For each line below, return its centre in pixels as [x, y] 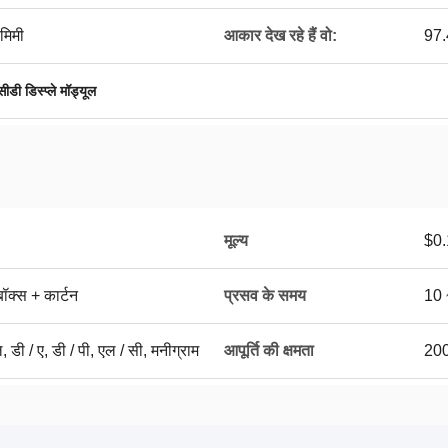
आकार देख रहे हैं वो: [280, 35]
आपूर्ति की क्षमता [269, 350]
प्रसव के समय [265, 295]
